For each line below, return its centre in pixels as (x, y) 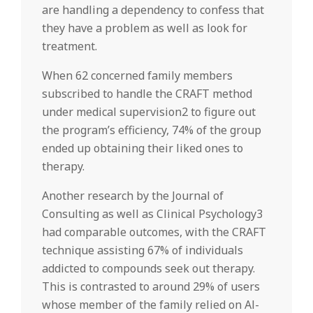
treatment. (70, 46)
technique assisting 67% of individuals (143, 250)
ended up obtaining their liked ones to (143, 148)
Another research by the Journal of (133, 196)
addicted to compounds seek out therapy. (148, 268)
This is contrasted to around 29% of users (151, 286)
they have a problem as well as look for (145, 28)
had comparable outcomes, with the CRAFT (154, 232)
